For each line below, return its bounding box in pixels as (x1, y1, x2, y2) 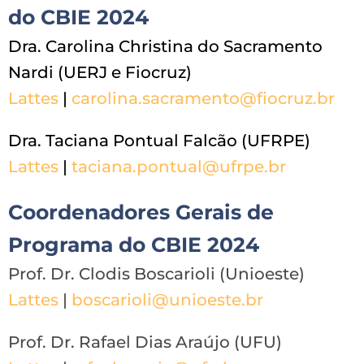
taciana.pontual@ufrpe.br (71, 156, 286, 176)
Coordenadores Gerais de (8, 199, 274, 224)
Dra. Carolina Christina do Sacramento (8, 36, 323, 56)
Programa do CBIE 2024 (8, 232, 259, 257)
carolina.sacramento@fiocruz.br (71, 88, 335, 108)
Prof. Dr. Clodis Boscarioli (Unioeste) (8, 263, 305, 284)
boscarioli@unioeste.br (71, 289, 263, 310)
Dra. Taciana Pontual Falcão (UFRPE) (8, 130, 310, 150)
